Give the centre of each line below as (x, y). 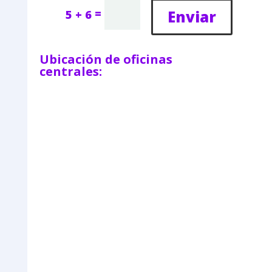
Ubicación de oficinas (106, 59)
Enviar (192, 17)
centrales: (70, 72)
